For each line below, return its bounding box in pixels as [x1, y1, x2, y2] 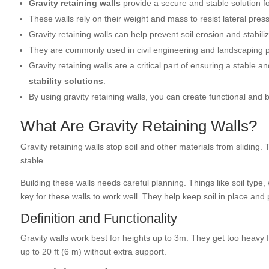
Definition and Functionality [20, 211, 177, 226]
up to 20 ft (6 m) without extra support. [20, 247, 166, 256]
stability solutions [28, 76, 103, 86]
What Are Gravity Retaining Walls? [20, 117, 257, 135]
